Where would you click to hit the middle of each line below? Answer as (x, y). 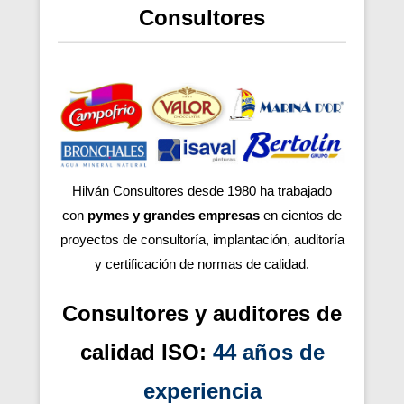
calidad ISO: (146, 352)
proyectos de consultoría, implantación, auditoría (202, 239)
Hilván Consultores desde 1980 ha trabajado (202, 190)
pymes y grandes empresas (175, 215)
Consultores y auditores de (202, 313)
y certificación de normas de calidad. (202, 263)
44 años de (268, 352)
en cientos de (303, 215)
